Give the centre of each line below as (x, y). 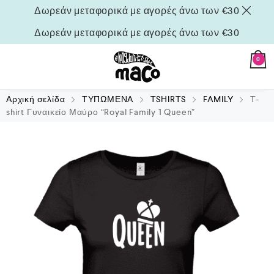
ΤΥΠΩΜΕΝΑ (108, 99)
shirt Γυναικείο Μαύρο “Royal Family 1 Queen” (101, 112)
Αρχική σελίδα (36, 99)
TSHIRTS (168, 99)
